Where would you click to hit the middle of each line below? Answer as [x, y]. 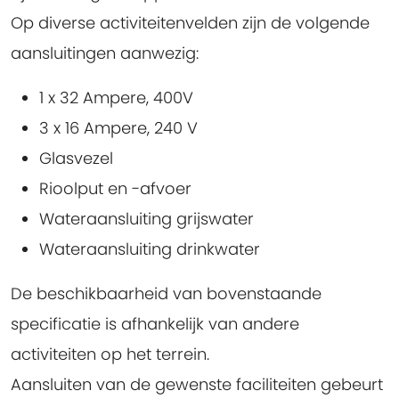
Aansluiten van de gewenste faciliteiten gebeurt [197, 385]
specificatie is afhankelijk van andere [155, 324]
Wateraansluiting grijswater [147, 219]
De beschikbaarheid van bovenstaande [166, 294]
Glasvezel [76, 159]
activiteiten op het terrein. [110, 354]
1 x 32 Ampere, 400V [116, 98]
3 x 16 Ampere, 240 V [118, 128]
